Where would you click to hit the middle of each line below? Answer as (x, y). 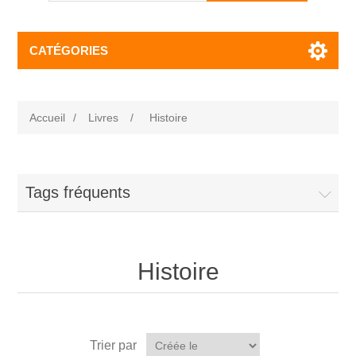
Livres (104, 118)
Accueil (48, 118)
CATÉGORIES (69, 50)
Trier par (113, 345)
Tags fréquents (78, 192)
